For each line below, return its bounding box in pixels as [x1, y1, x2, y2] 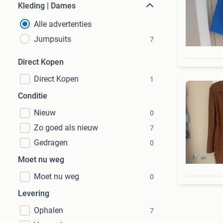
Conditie [18, 91, 47, 101]
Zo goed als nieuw [34, 123, 98, 132]
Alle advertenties [34, 19, 92, 29]
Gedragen [34, 138, 68, 147]
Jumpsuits [34, 34, 71, 44]
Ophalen [34, 206, 63, 215]
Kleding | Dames [18, 1, 76, 10]
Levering [18, 189, 49, 198]
